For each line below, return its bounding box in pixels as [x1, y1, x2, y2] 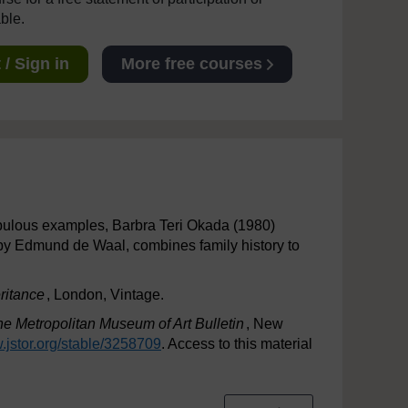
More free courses [120, 55, 262, 73]
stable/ [61, 335, 104, 352]
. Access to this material [161, 335, 312, 352]
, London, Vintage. [46, 286, 164, 302]
